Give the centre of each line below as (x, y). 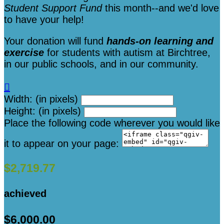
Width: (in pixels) (41, 99)
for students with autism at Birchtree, (127, 53)
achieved (25, 194)
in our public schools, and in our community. (101, 64)
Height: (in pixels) (42, 111)
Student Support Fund (54, 8)
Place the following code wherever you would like (112, 123)
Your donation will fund (55, 41)
